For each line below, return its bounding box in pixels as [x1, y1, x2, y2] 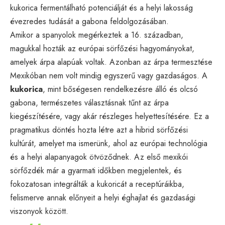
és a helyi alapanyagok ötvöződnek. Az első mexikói [10, 151, 188, 163]
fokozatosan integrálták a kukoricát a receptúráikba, [10, 178, 184, 190]
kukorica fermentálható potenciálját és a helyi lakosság [10, 2, 193, 14]
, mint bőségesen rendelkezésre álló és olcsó [43, 83, 198, 95]
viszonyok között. [10, 205, 68, 217]
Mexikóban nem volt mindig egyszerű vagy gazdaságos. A [10, 69, 207, 81]
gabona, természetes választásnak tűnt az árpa [10, 96, 169, 108]
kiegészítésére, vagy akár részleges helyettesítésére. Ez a [10, 110, 209, 122]
